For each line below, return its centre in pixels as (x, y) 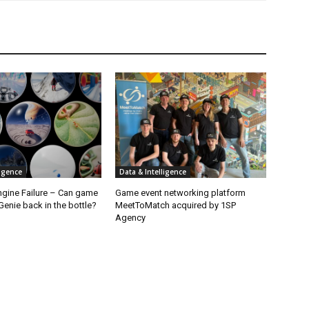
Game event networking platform (181, 193)
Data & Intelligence (153, 172)
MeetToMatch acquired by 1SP (176, 206)
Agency (131, 218)
